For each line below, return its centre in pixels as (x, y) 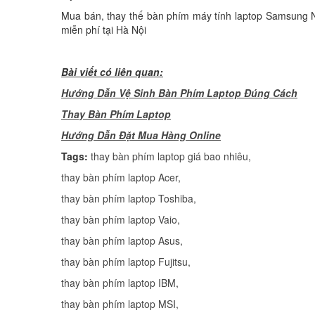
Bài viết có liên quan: (112, 71)
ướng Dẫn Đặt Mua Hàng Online (144, 135)
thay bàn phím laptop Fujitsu (124, 261)
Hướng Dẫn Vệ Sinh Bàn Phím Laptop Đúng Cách (179, 92)
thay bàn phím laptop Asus (121, 240)
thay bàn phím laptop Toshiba (127, 198)
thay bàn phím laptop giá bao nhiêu (169, 156)
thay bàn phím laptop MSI (118, 303)
